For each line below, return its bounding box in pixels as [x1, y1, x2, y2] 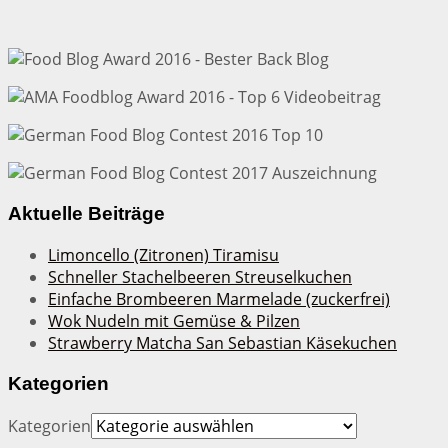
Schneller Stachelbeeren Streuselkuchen [48, 265, 352, 288]
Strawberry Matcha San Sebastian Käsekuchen [48, 331, 397, 354]
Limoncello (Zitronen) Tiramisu [48, 243, 279, 266]
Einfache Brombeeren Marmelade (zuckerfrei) [48, 287, 390, 310]
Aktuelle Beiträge [8, 203, 165, 225]
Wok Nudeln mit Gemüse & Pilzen [48, 309, 300, 332]
